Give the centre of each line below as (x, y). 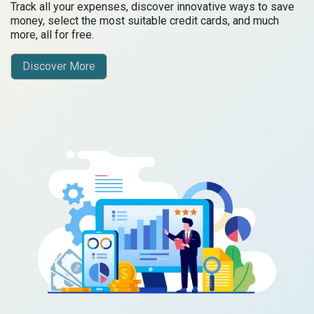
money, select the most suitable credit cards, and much (145, 20)
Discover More (59, 66)
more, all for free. (52, 34)
